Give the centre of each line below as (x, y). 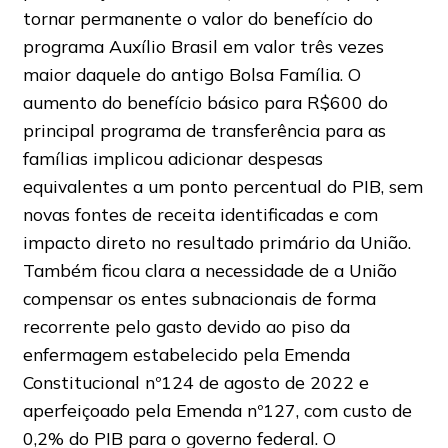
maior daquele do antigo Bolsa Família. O (191, 74)
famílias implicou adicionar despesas (172, 158)
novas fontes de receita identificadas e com (200, 214)
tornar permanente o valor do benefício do (197, 18)
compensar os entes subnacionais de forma (199, 298)
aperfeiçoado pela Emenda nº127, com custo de (217, 410)
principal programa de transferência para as (204, 130)
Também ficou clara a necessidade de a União (209, 270)
